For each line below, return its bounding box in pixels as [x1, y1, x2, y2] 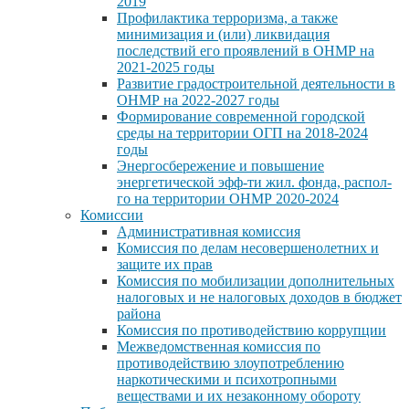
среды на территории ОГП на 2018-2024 [117, 124, 368, 141]
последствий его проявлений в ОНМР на [117, 42, 374, 58]
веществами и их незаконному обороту [117, 387, 361, 404]
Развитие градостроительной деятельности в [117, 75, 395, 91]
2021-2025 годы [117, 58, 215, 75]
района [117, 305, 161, 321]
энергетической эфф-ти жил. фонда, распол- [117, 173, 392, 190]
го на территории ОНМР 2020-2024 [117, 190, 339, 206]
